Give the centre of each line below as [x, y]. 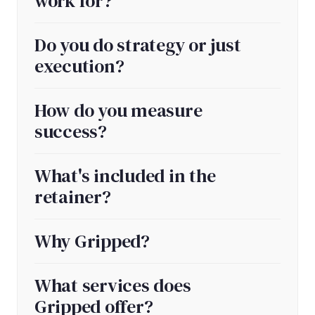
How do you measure [118, 110]
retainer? [73, 197]
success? [71, 131]
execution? [79, 66]
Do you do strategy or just [138, 45]
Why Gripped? [92, 241]
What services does [113, 285]
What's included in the [125, 175]
